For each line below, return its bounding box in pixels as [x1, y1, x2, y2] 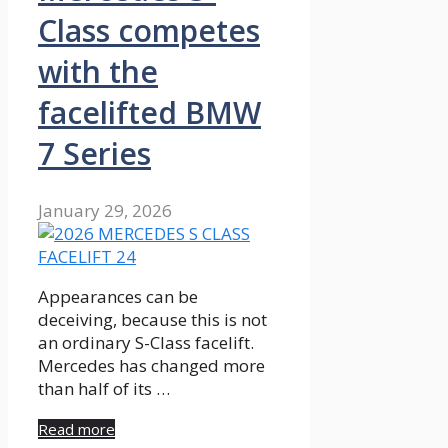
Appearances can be [38, 285, 198, 309]
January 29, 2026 [38, 199, 172, 223]
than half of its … [38, 377, 170, 401]
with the [38, 51, 158, 93]
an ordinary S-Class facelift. [38, 331, 254, 355]
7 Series [38, 133, 151, 175]
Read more [38, 419, 115, 440]
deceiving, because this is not [38, 308, 267, 332]
